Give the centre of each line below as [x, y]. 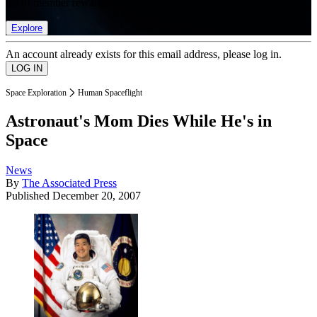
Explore [27, 28]
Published [29, 196]
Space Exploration [36, 92]
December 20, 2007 [97, 196]
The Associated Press [69, 183]
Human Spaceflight [110, 92]
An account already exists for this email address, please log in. [144, 54]
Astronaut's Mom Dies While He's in [139, 121]
